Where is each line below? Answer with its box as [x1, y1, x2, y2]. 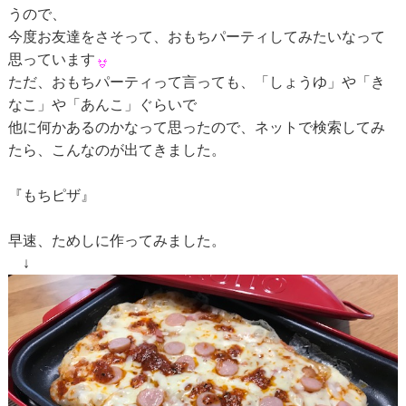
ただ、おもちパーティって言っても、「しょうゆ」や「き [7, 74, 385, 91]
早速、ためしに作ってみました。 [7, 233, 226, 249]
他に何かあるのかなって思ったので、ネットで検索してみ [7, 120, 385, 136]
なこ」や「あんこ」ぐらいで [7, 97, 197, 113]
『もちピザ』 [7, 188, 95, 204]
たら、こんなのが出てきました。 [7, 142, 226, 159]
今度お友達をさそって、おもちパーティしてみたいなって [7, 29, 385, 45]
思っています [7, 52, 95, 68]
